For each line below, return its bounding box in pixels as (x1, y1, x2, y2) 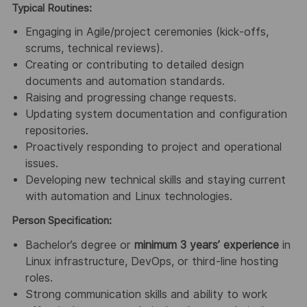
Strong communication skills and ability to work (25, 287, 267, 301)
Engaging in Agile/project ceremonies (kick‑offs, (25, 25, 269, 39)
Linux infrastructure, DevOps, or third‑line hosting (25, 254, 278, 268)
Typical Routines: (11, 1, 92, 14)
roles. (25, 271, 53, 284)
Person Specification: (11, 214, 112, 228)
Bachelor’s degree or (25, 238, 134, 251)
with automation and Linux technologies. (25, 190, 232, 204)
